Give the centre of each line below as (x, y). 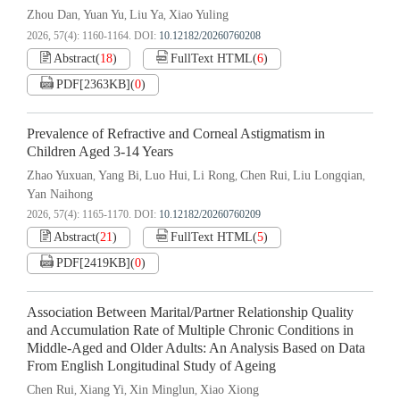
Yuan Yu (104, 15)
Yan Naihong (60, 195)
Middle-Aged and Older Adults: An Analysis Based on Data (196, 349)
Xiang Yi (102, 390)
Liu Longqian (328, 176)
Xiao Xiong (229, 390)
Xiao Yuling (199, 15)
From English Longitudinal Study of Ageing (151, 367)
